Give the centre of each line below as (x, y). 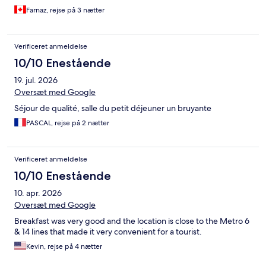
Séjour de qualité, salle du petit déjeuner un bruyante (113, 108)
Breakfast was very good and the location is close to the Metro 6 (132, 221)
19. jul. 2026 (36, 80)
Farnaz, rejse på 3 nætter (65, 10)
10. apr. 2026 (38, 193)
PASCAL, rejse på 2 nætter (68, 123)
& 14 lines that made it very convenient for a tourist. (108, 232)
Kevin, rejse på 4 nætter (64, 247)
